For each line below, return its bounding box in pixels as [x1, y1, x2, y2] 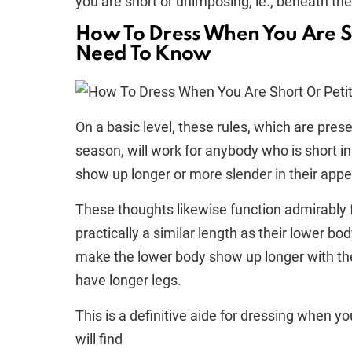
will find [75, 331, 123, 347]
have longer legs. [75, 272, 181, 288]
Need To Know [75, 44, 211, 64]
